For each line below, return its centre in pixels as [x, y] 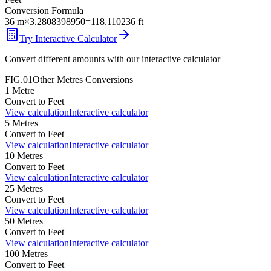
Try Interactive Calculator [68, 38]
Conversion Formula [44, 10]
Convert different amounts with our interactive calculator [113, 59]
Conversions [108, 79]
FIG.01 [19, 79]
